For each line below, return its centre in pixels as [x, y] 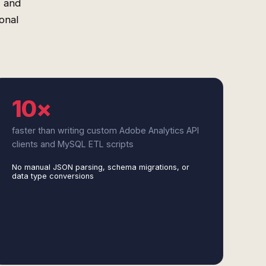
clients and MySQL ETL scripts [72, 144]
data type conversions [53, 176]
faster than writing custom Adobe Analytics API [105, 130]
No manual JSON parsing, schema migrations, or [100, 167]
